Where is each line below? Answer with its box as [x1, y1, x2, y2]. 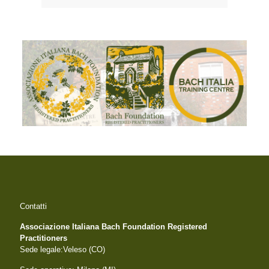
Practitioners [20, 234, 67, 243]
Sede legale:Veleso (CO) [20, 245, 105, 255]
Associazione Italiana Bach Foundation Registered [20, 222, 207, 232]
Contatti [20, 202, 47, 211]
